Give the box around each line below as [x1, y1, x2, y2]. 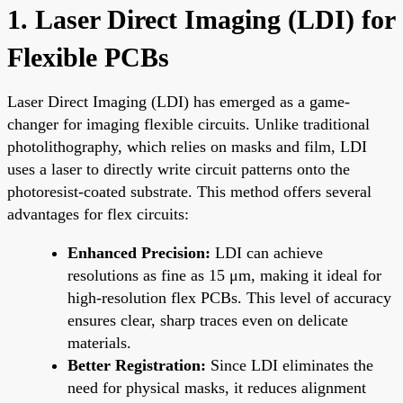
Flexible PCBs [7, 41, 169, 72]
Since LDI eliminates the [206, 355, 373, 374]
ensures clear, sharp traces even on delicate [67, 310, 348, 329]
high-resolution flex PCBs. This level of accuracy [67, 288, 391, 307]
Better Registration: [67, 355, 206, 374]
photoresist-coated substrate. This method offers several [7, 182, 372, 201]
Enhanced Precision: [67, 243, 210, 262]
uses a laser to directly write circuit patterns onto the [7, 159, 350, 178]
